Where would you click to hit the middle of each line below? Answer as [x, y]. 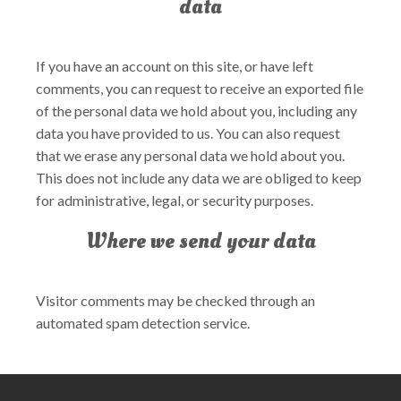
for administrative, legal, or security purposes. [175, 200]
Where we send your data [200, 241]
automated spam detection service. [143, 323]
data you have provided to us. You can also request [188, 133]
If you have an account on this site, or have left [175, 66]
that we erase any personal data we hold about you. [190, 155]
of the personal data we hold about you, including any [196, 111]
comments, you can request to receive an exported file [200, 88]
